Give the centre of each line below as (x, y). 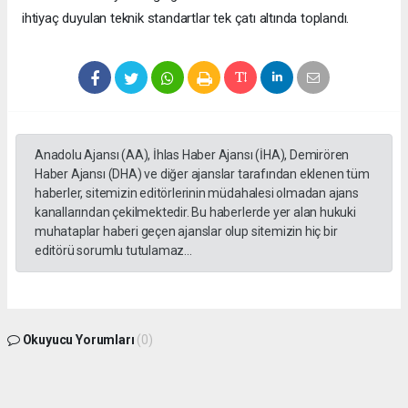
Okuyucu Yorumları (78, 339)
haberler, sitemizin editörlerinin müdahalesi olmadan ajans (197, 193)
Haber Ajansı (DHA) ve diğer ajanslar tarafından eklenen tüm (202, 173)
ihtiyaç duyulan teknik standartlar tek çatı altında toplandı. (186, 18)
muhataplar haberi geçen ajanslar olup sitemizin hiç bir (186, 231)
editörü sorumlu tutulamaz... (113, 250)
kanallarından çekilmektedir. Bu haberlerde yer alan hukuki (195, 212)
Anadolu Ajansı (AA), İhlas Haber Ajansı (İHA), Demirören (192, 154)
